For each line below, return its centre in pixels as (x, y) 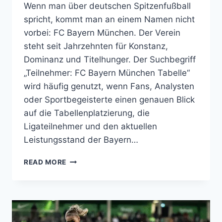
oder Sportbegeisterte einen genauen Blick (109, 100)
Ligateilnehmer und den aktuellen (90, 127)
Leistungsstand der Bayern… (81, 140)
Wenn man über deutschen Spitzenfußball (107, 6)
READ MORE (45, 162)
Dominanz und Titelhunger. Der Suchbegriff (110, 60)
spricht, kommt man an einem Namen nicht (109, 20)
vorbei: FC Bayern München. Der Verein (102, 33)
